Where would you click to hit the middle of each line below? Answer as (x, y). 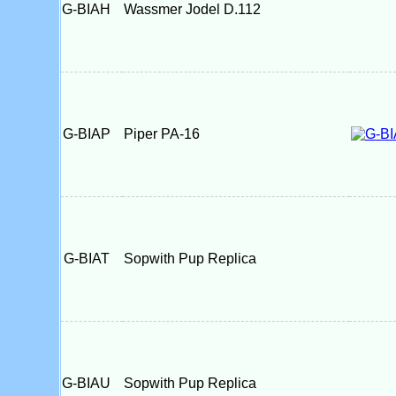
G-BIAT (91, 259)
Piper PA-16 (161, 134)
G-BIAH (91, 9)
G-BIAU (91, 383)
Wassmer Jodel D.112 (192, 9)
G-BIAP (91, 134)
